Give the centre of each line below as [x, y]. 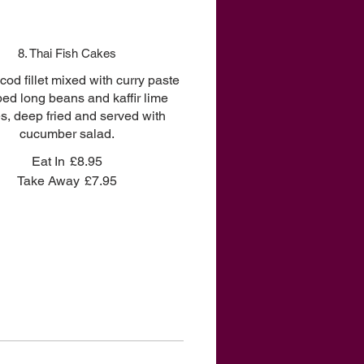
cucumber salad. [67, 134]
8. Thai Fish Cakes [67, 53]
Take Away [49, 181]
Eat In [49, 161]
